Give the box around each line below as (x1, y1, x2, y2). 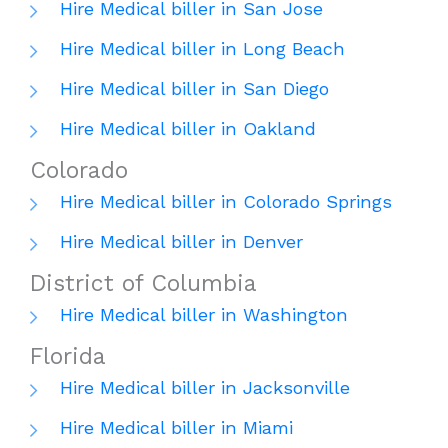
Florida (30, 343, 106, 371)
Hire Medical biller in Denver (60, 231, 303, 253)
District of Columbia (30, 270, 257, 298)
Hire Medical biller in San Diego (60, 78, 329, 100)
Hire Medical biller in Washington (60, 304, 348, 326)
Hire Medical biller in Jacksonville (60, 377, 350, 399)
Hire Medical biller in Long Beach (60, 38, 345, 60)
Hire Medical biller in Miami (60, 417, 293, 439)
